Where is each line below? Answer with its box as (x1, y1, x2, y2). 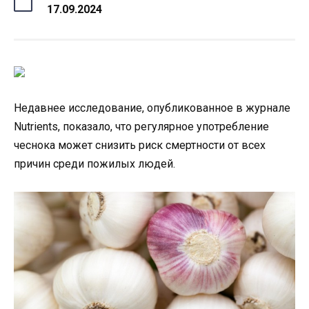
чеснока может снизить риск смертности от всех (14, 139, 266, 152)
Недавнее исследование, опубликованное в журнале (14, 101, 290, 115)
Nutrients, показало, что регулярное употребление (14, 120, 269, 134)
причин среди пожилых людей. (14, 157, 175, 171)
